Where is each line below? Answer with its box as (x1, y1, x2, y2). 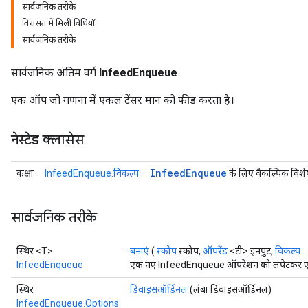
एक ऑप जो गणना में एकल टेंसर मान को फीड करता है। (11, 93, 234, 107)
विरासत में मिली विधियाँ (22, 18, 95, 28)
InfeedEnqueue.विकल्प (45, 168, 139, 179)
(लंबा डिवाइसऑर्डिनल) (188, 284, 272, 295)
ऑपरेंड (203, 245, 228, 256)
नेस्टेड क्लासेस (11, 131, 84, 148)
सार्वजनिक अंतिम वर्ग (11, 66, 99, 79)
